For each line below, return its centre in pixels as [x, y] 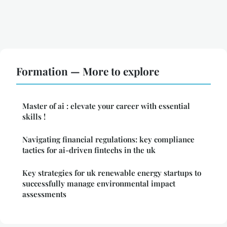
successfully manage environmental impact [99, 184]
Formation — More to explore [88, 71]
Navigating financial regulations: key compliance [108, 140]
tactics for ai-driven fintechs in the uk [89, 150]
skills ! [34, 117]
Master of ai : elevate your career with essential [106, 106]
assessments [44, 194]
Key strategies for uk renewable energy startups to [112, 173]
